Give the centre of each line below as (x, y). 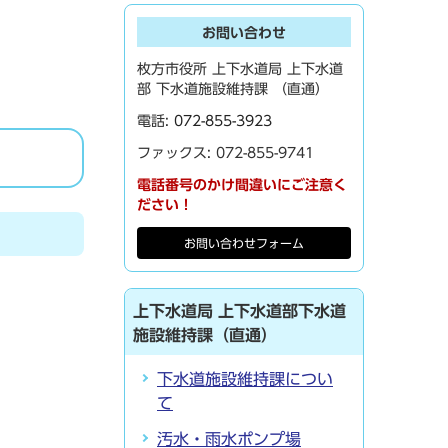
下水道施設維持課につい (245, 379)
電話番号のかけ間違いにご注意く (242, 185)
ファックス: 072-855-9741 (225, 153)
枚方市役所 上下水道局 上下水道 (240, 69)
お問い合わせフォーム (244, 243)
